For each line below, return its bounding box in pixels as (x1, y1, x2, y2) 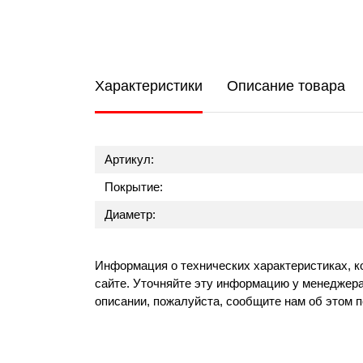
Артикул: (105, 152, 154, 166)
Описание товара (227, 78, 345, 94)
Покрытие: (105, 180, 163, 194)
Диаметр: (105, 207, 156, 221)
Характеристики (95, 78, 203, 94)
